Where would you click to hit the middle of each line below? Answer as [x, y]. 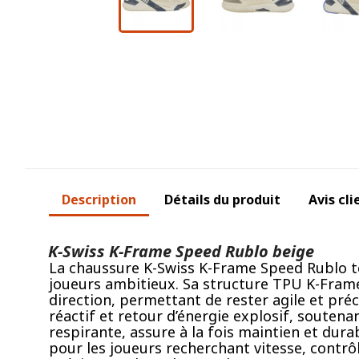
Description [99, 199]
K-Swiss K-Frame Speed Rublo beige [181, 251]
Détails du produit [223, 199]
